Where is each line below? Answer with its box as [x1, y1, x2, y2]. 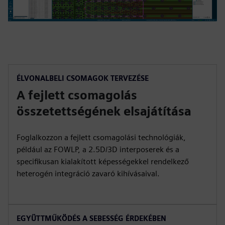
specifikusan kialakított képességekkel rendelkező [17, 157, 189, 166]
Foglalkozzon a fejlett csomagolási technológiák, [17, 133, 186, 142]
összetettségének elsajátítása [17, 104, 191, 119]
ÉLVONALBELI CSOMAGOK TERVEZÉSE [17, 74, 149, 82]
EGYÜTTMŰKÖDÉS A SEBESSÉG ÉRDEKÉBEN [17, 214, 166, 222]
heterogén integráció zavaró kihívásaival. [17, 169, 160, 178]
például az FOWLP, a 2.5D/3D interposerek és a [17, 145, 179, 154]
